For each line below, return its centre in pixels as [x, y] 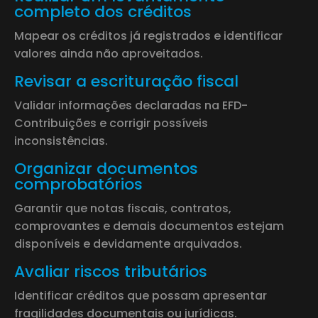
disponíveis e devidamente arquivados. [128, 243]
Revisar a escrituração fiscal [126, 81]
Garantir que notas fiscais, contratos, [123, 208]
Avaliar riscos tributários [111, 271]
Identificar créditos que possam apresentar [141, 295]
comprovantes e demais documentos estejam [149, 226]
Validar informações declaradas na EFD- [131, 105]
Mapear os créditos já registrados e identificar [148, 35]
